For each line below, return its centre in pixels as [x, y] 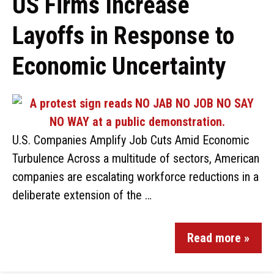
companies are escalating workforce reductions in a [135, 177]
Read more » [218, 238]
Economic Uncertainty [119, 66]
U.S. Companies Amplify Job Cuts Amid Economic [131, 140]
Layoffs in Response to [123, 36]
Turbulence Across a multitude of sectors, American [136, 158]
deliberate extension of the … [82, 195]
